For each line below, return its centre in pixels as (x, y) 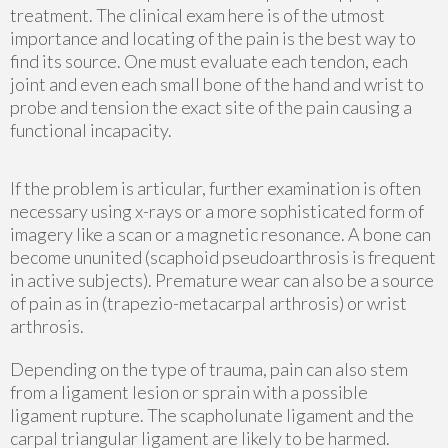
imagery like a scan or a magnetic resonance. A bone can (220, 234)
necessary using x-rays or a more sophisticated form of (217, 211)
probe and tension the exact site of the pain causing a (211, 107)
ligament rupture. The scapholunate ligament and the (212, 415)
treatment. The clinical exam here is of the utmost (197, 15)
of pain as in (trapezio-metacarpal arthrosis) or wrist (208, 303)
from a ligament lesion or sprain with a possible (189, 392)
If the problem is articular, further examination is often (215, 188)
